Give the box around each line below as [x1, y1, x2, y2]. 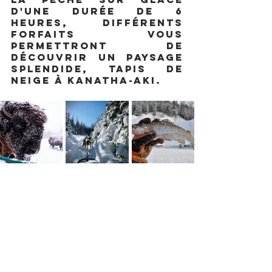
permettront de [11, 39, 183, 52]
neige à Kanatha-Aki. [11, 73, 166, 86]
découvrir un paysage [11, 50, 183, 63]
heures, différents [11, 16, 183, 29]
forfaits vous [11, 27, 183, 40]
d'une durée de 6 [11, 4, 183, 17]
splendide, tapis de [11, 62, 183, 75]
